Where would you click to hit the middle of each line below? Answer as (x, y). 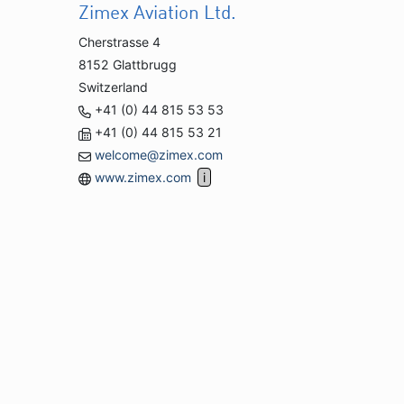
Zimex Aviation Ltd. (157, 14)
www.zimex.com (143, 178)
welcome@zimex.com (159, 155)
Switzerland (113, 87)
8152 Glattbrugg (128, 65)
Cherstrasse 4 (119, 42)
